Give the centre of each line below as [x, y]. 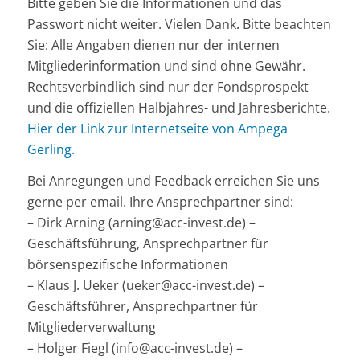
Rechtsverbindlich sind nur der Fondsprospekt [168, 86]
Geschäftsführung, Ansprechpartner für [147, 244]
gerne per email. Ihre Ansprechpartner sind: [160, 202]
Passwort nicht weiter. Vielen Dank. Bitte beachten [179, 24]
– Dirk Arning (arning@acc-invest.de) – [141, 223]
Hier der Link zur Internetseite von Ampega [157, 128]
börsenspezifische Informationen [127, 265]
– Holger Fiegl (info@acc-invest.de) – [135, 348]
